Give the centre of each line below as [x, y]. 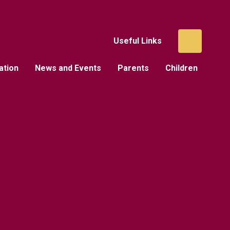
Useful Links [137, 41]
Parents [133, 68]
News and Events [68, 68]
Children [181, 68]
